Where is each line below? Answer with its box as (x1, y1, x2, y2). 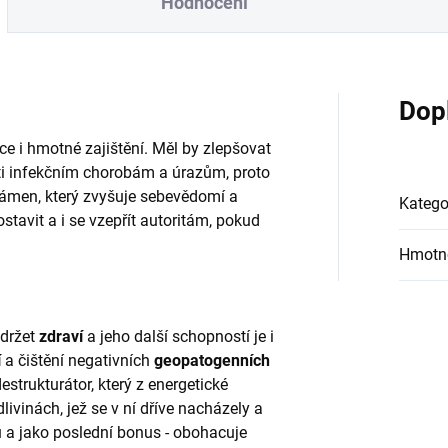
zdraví (39, 327, 83, 347)
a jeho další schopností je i (83, 327, 274, 347)
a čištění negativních (5, 351, 154, 371)
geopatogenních (154, 351, 270, 371)
